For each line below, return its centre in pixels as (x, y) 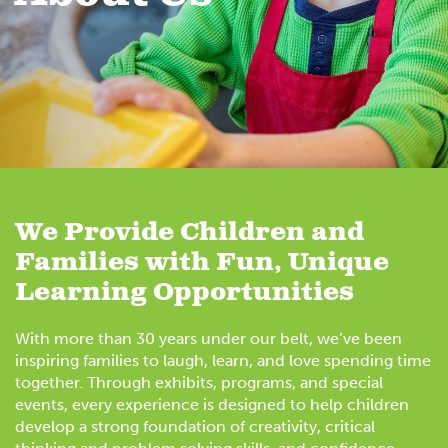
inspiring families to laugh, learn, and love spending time (223, 361)
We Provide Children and (189, 233)
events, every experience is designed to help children (212, 405)
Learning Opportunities (184, 293)
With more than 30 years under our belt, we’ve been (208, 339)
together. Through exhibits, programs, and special (199, 383)
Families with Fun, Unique (202, 263)
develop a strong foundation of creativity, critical (195, 427)
